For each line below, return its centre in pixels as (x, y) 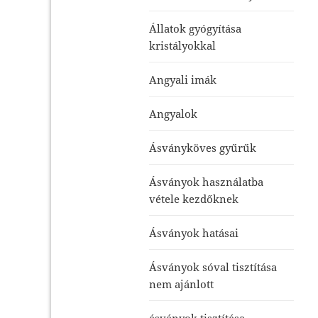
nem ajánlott (182, 284)
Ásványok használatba (207, 181)
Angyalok (174, 113)
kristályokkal (183, 45)
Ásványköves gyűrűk (203, 147)
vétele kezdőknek (194, 198)
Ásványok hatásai (194, 232)
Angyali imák (183, 79)
